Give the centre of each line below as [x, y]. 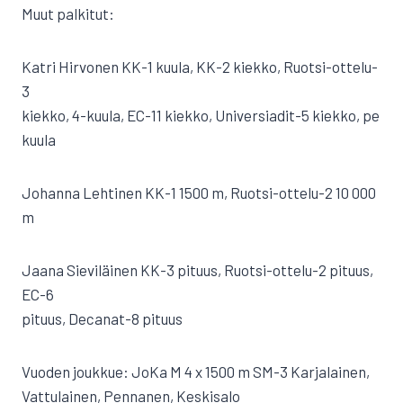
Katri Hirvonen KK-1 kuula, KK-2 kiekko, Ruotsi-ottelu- [200, 67]
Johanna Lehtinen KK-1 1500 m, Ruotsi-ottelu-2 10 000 [199, 193]
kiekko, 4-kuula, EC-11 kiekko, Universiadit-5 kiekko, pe [201, 115]
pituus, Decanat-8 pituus [102, 318]
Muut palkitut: [68, 13]
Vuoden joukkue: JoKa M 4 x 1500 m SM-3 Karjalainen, [196, 372]
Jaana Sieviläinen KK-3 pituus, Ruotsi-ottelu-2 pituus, [197, 270]
